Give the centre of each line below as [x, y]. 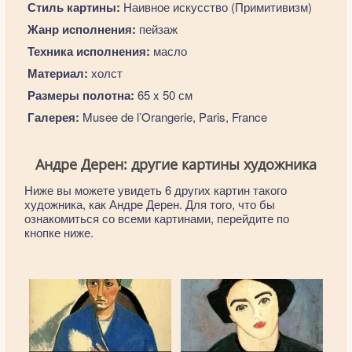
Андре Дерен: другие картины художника [176, 164]
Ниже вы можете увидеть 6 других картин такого [156, 190]
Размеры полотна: [81, 95]
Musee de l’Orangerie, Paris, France [173, 117]
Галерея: [53, 117]
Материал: [57, 73]
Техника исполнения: [88, 51]
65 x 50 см [163, 95]
